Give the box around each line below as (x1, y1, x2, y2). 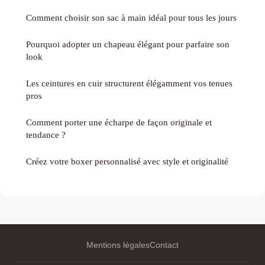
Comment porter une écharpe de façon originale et (26, 117, 212, 128)
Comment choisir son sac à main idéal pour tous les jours (26, 12, 237, 23)
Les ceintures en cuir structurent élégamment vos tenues (26, 78, 232, 89)
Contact (150, 240, 179, 250)
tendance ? (26, 130, 66, 140)
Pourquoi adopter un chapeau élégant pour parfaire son (26, 39, 230, 50)
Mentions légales (86, 240, 150, 250)
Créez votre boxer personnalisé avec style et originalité (26, 156, 228, 167)
